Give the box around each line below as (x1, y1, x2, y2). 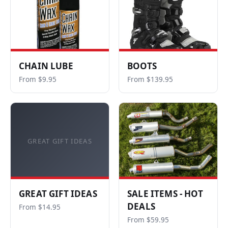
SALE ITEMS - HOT (127, 188, 203, 199)
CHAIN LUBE (19, 60, 73, 72)
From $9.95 (19, 75, 56, 84)
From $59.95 (127, 215, 169, 224)
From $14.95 (19, 203, 61, 212)
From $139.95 (127, 75, 173, 84)
